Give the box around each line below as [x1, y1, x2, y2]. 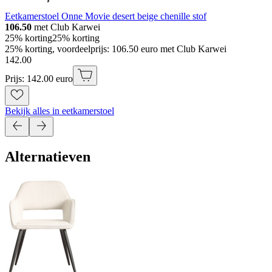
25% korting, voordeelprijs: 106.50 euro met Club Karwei [5, 44, 226, 55]
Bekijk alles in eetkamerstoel [5, 106, 114, 117]
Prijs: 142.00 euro [5, 73, 73, 84]
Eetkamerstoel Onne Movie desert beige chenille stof [5, 11, 206, 22]
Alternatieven [5, 149, 90, 165]
